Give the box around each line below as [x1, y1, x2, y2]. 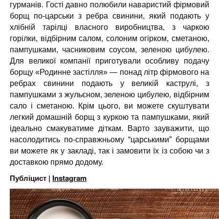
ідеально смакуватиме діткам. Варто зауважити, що [10, 124, 209, 132]
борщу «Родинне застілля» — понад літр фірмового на [10, 68, 209, 76]
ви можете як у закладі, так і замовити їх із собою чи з [10, 147, 209, 155]
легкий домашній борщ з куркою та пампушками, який [10, 113, 209, 121]
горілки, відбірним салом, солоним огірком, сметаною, [10, 34, 209, 43]
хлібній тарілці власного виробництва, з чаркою [10, 23, 209, 31]
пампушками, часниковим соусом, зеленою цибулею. [10, 45, 209, 54]
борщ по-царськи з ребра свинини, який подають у [10, 12, 209, 20]
